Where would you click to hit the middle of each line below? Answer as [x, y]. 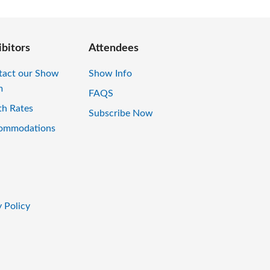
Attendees [114, 49]
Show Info [111, 74]
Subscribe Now [121, 114]
